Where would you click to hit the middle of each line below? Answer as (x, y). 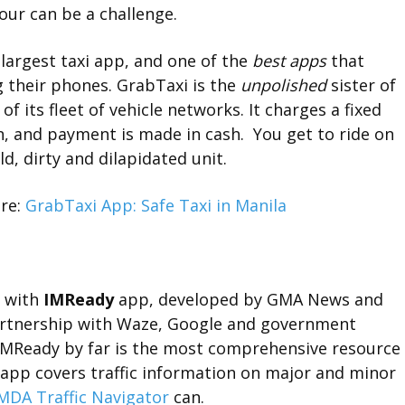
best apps (289, 61)
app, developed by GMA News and (249, 299)
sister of (361, 85)
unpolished (283, 85)
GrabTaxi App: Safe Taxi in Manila (156, 205)
